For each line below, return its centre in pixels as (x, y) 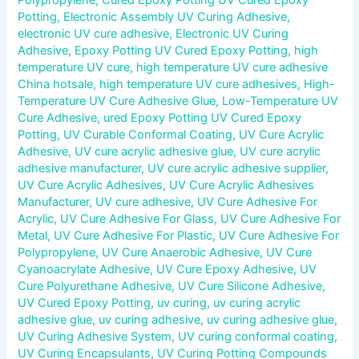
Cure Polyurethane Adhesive (95, 286)
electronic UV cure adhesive (94, 33)
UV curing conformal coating (256, 336)
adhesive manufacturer (80, 168)
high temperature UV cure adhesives (199, 84)
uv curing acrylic (257, 303)
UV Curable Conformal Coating (148, 134)
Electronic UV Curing (232, 33)
